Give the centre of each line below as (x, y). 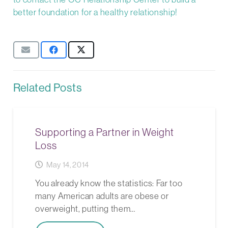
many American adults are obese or (102, 196)
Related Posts (48, 88)
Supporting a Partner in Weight (105, 132)
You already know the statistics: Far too (109, 183)
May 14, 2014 (68, 165)
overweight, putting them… (85, 209)
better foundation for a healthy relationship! (95, 12)
